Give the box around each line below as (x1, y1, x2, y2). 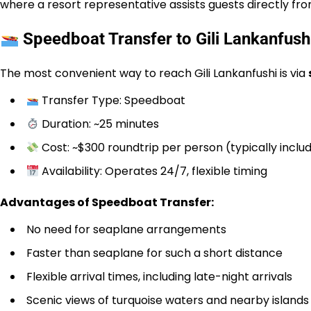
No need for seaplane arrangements (26, 221, 226, 238)
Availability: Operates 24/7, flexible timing (39, 163, 268, 180)
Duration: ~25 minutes (39, 116, 160, 133)
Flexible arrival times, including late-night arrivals (26, 269, 292, 285)
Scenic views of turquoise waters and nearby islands (26, 292, 309, 309)
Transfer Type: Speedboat (39, 92, 186, 109)
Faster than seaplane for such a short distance (26, 245, 283, 262)
